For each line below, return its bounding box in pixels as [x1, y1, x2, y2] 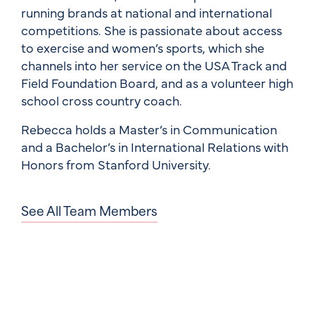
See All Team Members [21, 200, 157, 220]
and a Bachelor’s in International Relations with [21, 137, 288, 155]
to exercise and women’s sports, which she [21, 38, 264, 56]
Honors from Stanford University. [21, 155, 211, 173]
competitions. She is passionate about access [21, 20, 282, 39]
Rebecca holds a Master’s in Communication [21, 120, 277, 138]
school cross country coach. [21, 91, 182, 109]
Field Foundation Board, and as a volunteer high [21, 73, 293, 91]
